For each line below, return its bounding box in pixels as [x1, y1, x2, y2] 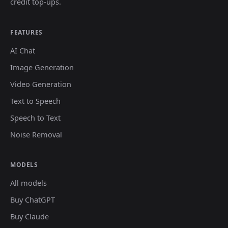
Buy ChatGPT [10, 194, 55, 205]
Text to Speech [10, 96, 61, 106]
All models [10, 178, 47, 188]
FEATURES [10, 28, 43, 37]
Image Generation [10, 62, 74, 72]
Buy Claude [10, 211, 49, 221]
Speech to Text [10, 112, 61, 123]
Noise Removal [10, 129, 62, 139]
